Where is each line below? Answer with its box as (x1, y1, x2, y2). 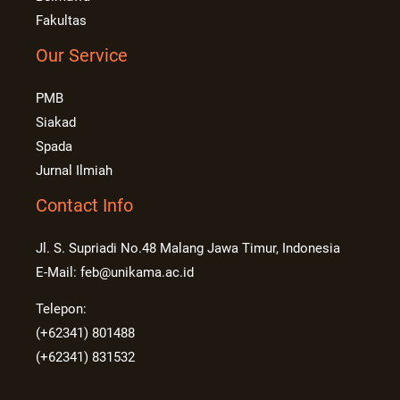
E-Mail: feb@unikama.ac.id (36, 263, 195, 280)
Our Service (36, 44, 129, 66)
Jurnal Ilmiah (36, 162, 113, 179)
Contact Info (36, 194, 134, 216)
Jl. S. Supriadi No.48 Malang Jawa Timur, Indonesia (36, 239, 341, 256)
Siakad (36, 113, 77, 130)
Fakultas (36, 12, 87, 29)
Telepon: (36, 301, 87, 318)
